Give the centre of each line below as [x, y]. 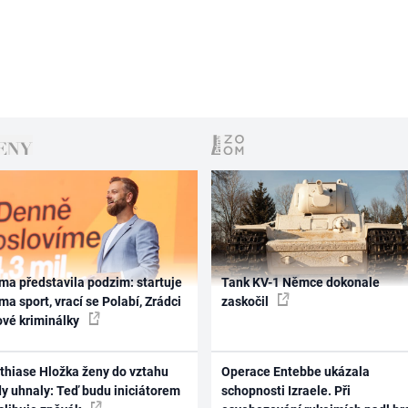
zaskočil [246, 302]
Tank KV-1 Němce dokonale [300, 283]
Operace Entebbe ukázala [295, 371]
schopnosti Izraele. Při [286, 390]
